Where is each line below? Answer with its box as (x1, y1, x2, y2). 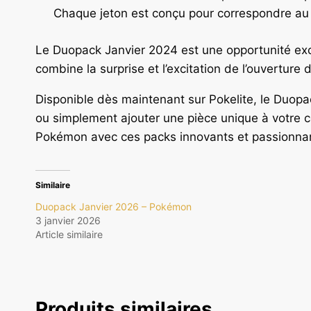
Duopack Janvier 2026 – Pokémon (35, 200, 192, 212)
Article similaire (35, 228, 103, 240)
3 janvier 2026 (35, 214, 101, 226)
